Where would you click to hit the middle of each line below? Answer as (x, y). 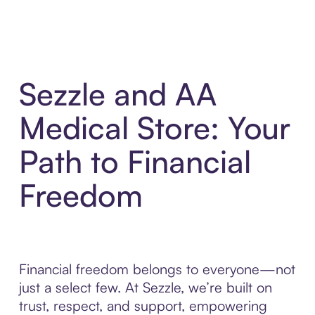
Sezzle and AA (117, 94)
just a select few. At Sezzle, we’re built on (145, 288)
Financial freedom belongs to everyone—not (157, 269)
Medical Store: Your (154, 128)
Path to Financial (135, 162)
